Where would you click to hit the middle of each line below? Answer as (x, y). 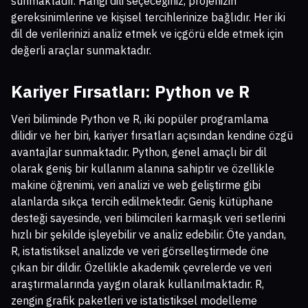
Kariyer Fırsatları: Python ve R (130, 92)
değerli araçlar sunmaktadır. (81, 51)
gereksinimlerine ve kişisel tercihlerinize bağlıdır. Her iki (148, 18)
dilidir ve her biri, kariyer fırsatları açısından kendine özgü (152, 136)
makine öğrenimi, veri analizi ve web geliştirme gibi (136, 185)
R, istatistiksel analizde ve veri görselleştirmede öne (140, 251)
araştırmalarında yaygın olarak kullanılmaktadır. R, (137, 284)
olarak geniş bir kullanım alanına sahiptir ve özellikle (143, 169)
